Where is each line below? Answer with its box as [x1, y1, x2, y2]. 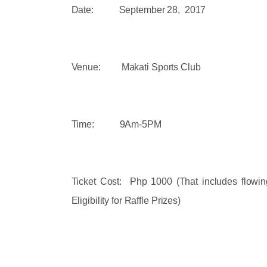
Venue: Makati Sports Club [71, 62, 203, 72]
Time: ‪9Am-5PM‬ [71, 119, 162, 129]
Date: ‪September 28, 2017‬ [71, 5, 206, 15]
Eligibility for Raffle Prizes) [71, 195, 181, 206]
